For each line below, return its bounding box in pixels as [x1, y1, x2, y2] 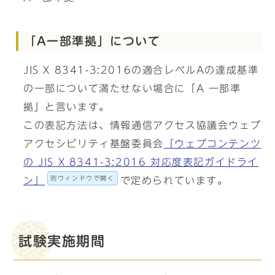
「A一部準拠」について [24, 35, 161, 47]
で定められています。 [120, 176, 228, 185]
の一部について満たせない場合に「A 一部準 [23, 83, 241, 93]
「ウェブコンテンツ [163, 139, 261, 149]
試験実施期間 [18, 234, 106, 248]
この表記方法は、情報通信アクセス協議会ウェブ [23, 120, 261, 130]
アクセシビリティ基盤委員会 [23, 139, 164, 149]
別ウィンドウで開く [50, 175, 115, 181]
